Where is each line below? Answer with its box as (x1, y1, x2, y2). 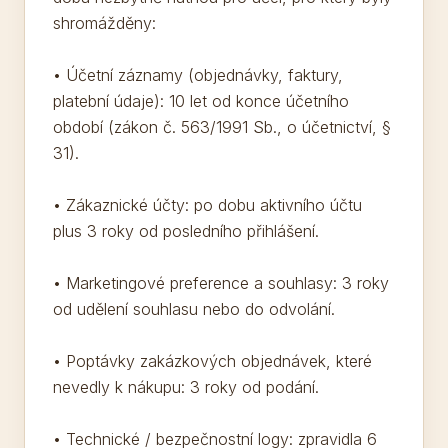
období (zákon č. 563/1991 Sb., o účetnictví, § (53, 117, 391, 137)
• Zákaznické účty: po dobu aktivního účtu (53, 195, 362, 215)
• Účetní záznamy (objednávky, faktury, (53, 65, 343, 85)
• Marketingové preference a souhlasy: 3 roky (53, 273, 389, 293)
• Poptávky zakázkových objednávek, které (53, 351, 372, 371)
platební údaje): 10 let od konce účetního (53, 91, 349, 111)
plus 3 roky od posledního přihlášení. (53, 221, 319, 241)
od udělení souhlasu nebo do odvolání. (53, 299, 335, 319)
